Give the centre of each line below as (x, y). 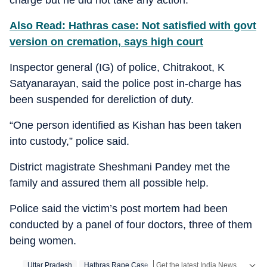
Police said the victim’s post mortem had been (119, 208)
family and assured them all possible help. (109, 183)
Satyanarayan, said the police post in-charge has (125, 83)
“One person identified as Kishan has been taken (125, 125)
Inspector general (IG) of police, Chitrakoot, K (117, 67)
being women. (43, 240)
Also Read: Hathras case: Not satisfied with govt (133, 25)
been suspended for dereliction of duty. (102, 99)
